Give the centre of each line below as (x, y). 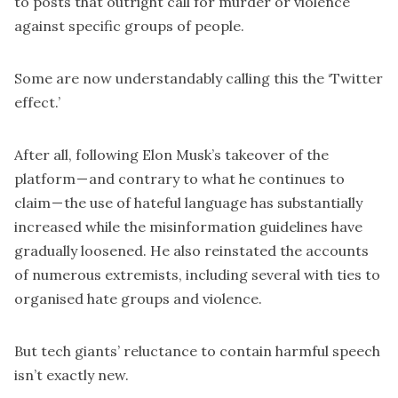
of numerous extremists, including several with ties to (197, 275)
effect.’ (37, 103)
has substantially (306, 203)
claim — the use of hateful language (132, 203)
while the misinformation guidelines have (222, 227)
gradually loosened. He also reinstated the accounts (191, 251)
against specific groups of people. (129, 26)
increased (48, 227)
